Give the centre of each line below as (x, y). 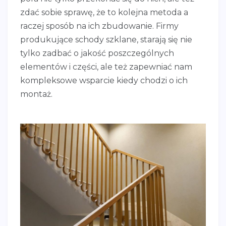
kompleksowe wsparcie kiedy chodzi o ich (104, 80)
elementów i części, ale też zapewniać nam (106, 67)
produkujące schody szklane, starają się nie (106, 39)
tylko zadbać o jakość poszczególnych (97, 53)
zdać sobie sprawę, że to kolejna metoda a (104, 12)
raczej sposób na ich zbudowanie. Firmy (99, 26)
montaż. (36, 94)
